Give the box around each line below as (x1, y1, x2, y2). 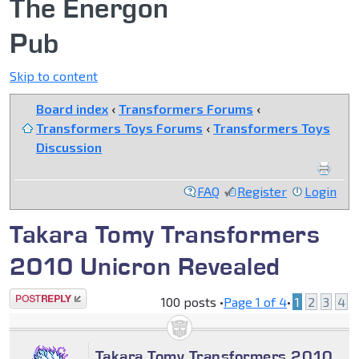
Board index (36, 101, 108, 117)
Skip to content (10, 68, 98, 84)
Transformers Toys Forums (36, 120, 203, 136)
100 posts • (161, 294, 224, 310)
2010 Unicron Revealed (10, 250, 280, 282)
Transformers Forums (119, 101, 253, 117)
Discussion (36, 139, 102, 155)
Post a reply (10, 290, 80, 306)
